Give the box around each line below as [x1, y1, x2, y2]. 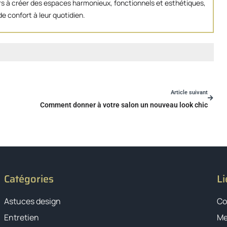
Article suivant [171, 89, 208, 96]
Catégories [4, 170, 54, 187]
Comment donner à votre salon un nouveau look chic [40, 100, 208, 109]
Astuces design [4, 195, 61, 207]
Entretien [4, 211, 39, 223]
